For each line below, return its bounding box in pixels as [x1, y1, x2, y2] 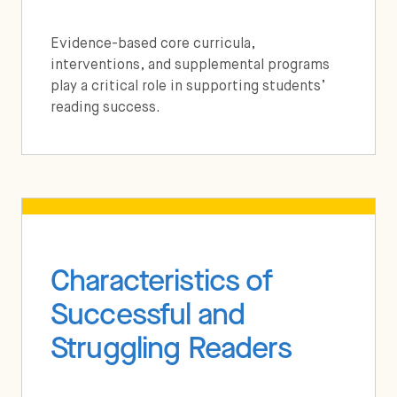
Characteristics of [51, 260, 272, 300]
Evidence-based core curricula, [51, 36, 255, 51]
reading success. [51, 100, 160, 115]
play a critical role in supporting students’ [51, 79, 326, 94]
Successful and [51, 293, 245, 334]
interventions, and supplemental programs [51, 58, 330, 73]
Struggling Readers [51, 327, 292, 368]
